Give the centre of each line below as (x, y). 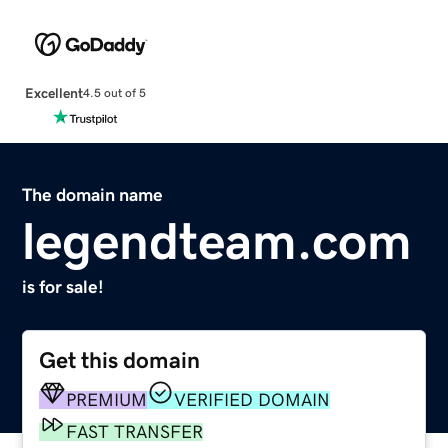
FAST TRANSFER (135, 431)
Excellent (53, 92)
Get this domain (120, 360)
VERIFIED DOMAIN (252, 399)
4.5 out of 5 (114, 93)
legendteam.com (217, 240)
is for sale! (63, 286)
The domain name (93, 194)
